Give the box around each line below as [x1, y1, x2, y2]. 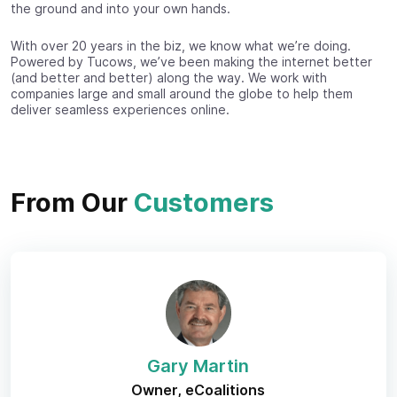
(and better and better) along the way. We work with [11, 69, 327, 85]
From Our [11, 186, 134, 218]
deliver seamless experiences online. [11, 101, 230, 117]
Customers [134, 186, 274, 218]
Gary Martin [147, 354, 250, 377]
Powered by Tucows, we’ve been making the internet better [11, 53, 372, 69]
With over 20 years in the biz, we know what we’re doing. [11, 37, 351, 53]
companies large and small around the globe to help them [11, 85, 353, 101]
